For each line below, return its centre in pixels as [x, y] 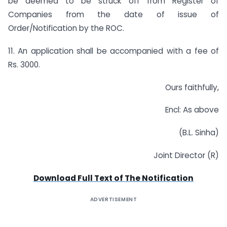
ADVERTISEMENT [113, 199]
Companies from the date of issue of [113, 14]
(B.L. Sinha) [199, 133]
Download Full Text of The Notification [113, 178]
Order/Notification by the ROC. [66, 28]
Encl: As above [192, 110]
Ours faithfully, [192, 87]
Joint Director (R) [186, 155]
